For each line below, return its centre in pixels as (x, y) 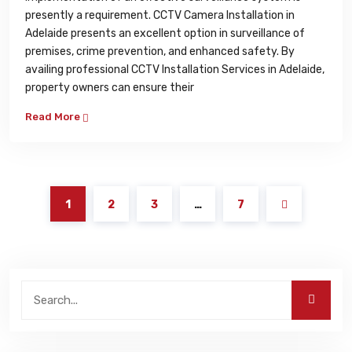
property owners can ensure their (110, 87)
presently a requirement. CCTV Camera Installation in (160, 15)
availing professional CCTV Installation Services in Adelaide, (175, 69)
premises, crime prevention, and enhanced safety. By (160, 51)
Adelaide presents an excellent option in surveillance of (165, 33)
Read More (54, 116)
